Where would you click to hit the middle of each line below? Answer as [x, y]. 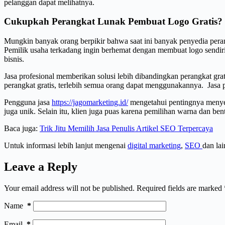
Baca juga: [22, 129]
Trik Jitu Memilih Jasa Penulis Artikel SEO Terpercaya [126, 129]
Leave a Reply [41, 167]
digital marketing [154, 146]
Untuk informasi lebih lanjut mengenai [66, 146]
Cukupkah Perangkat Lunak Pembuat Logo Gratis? [113, 22]
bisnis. [15, 59]
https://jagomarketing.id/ [90, 102]
